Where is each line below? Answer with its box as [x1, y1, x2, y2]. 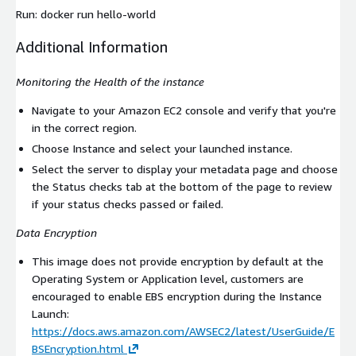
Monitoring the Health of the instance [16, 75, 204, 89]
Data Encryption [16, 226, 97, 240]
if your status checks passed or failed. [32, 197, 223, 211]
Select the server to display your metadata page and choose [32, 162, 338, 176]
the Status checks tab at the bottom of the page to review [32, 180, 332, 194]
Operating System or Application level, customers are [32, 272, 304, 286]
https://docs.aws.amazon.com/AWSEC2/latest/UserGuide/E [32, 324, 335, 339]
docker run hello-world [41, 7, 156, 21]
